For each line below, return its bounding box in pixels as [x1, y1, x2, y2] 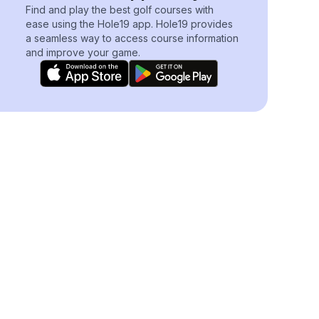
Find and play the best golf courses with [26, 4, 214, 16]
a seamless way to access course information [26, 32, 239, 44]
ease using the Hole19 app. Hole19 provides [26, 18, 233, 30]
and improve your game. [26, 46, 140, 58]
